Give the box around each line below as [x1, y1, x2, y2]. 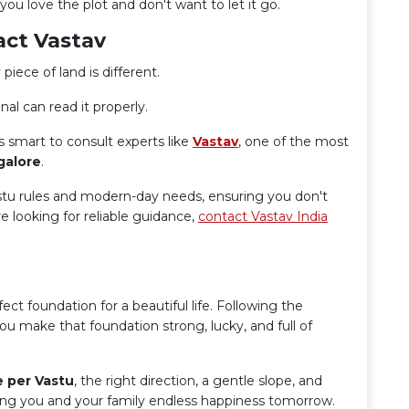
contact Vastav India [198, 208, 328, 225]
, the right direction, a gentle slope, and [74, 372, 322, 389]
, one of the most [238, 133, 349, 150]
